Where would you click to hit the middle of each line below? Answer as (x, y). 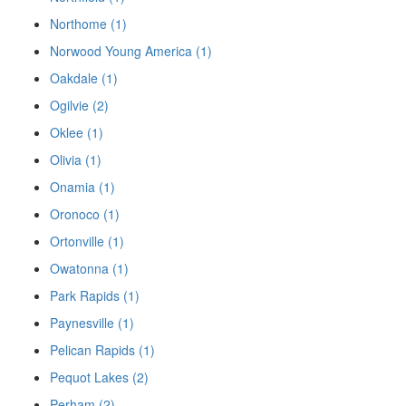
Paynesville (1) (92, 322)
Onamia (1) (82, 186)
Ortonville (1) (87, 241)
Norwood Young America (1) (131, 50)
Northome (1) (88, 23)
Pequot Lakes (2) (99, 377)
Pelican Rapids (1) (102, 349)
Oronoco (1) (85, 213)
